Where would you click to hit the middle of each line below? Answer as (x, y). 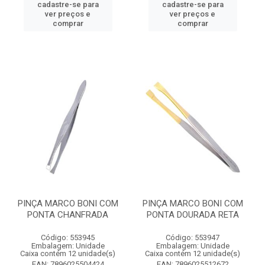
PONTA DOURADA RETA (193, 215)
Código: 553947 (193, 237)
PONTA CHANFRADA (68, 215)
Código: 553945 (68, 237)
